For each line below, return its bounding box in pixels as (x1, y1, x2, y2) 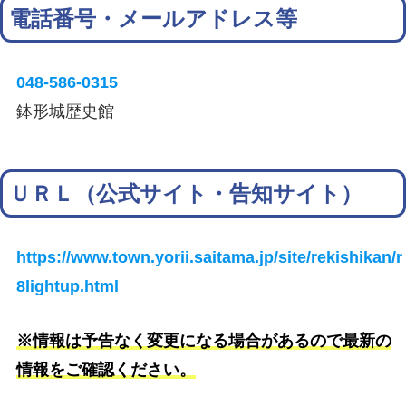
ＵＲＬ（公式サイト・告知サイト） (9, 181, 363, 207)
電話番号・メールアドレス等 (9, 6, 298, 32)
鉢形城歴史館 (16, 101, 115, 121)
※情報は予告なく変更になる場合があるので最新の (16, 330, 392, 350)
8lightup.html (16, 276, 120, 296)
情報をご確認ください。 (16, 359, 197, 379)
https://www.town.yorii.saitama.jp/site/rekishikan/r (16, 247, 403, 267)
